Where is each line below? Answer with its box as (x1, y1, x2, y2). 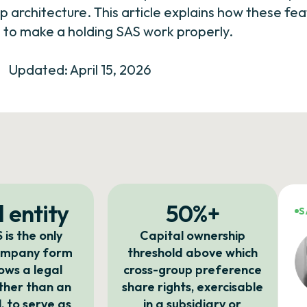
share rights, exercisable (121, 279, 263, 295)
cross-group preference (123, 262, 262, 278)
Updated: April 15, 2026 (9, 61, 151, 78)
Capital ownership (139, 228, 245, 243)
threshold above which (127, 245, 258, 260)
